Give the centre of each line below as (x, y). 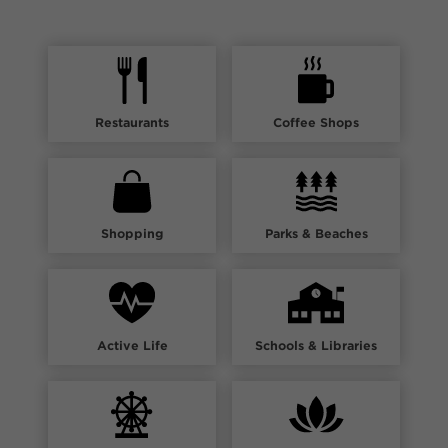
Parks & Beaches (316, 234)
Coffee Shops (316, 122)
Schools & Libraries (316, 345)
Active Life (132, 345)
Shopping (132, 234)
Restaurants (132, 122)
